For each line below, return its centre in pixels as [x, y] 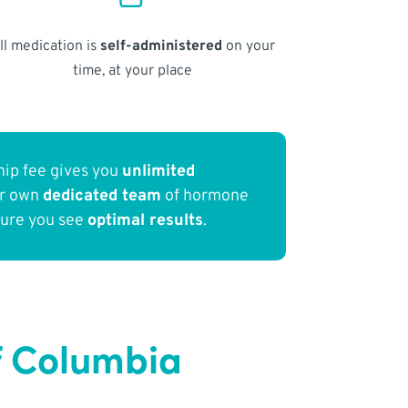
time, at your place [132, 71]
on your [248, 46]
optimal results [146, 221]
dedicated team [102, 197]
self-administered [161, 46]
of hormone [205, 197]
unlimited [159, 172]
